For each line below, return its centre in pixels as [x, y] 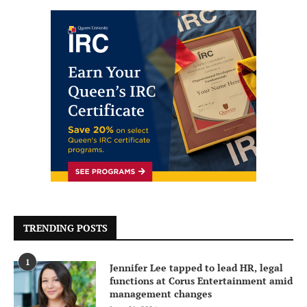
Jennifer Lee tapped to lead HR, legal [196, 268]
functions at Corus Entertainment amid [201, 281]
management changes [161, 294]
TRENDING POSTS [65, 228]
